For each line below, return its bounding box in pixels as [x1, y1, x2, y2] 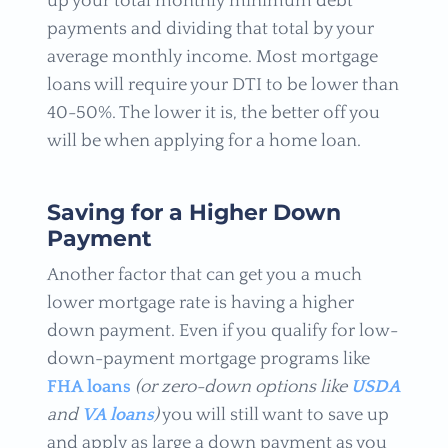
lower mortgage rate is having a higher [46, 292, 354, 313]
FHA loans [46, 376, 131, 397]
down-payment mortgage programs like [46, 348, 370, 369]
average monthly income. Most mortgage [46, 46, 378, 67]
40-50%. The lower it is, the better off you [46, 102, 380, 123]
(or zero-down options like [130, 376, 351, 397]
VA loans [81, 404, 154, 425]
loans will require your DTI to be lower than [46, 74, 399, 95]
